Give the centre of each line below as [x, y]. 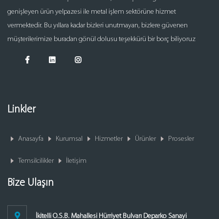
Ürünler [145, 139]
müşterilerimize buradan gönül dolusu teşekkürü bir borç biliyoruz [101, 39]
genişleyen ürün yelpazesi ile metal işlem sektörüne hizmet [92, 12]
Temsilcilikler [36, 161]
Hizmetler [109, 139]
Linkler [22, 110]
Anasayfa [31, 139]
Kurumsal [69, 139]
